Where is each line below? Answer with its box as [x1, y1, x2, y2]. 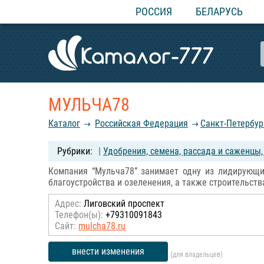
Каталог [48, 118, 80, 129]
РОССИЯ [136, 5, 172, 18]
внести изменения [72, 246, 144, 257]
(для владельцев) [170, 250, 223, 259]
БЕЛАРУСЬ [196, 5, 243, 18]
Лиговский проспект [81, 198, 164, 209]
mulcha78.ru [78, 220, 126, 232]
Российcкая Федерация [95, 118, 188, 129]
